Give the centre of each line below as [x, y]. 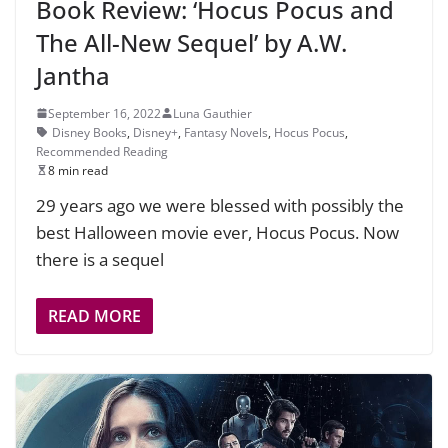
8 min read [78, 170]
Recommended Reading [102, 151]
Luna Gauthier [212, 113]
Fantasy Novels [226, 132]
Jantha [73, 75]
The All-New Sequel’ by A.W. [191, 42]
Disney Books [89, 132]
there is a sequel [100, 259]
